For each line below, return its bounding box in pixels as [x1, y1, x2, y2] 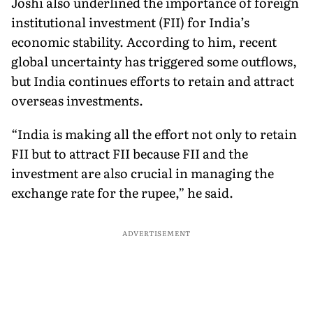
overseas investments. [11, 90, 143, 110]
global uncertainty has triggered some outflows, [11, 51, 297, 71]
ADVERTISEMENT [122, 227, 191, 238]
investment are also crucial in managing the [11, 163, 274, 182]
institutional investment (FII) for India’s [11, 12, 249, 31]
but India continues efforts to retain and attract [11, 71, 294, 90]
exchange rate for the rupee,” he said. [11, 182, 233, 202]
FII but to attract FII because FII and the [11, 143, 248, 163]
